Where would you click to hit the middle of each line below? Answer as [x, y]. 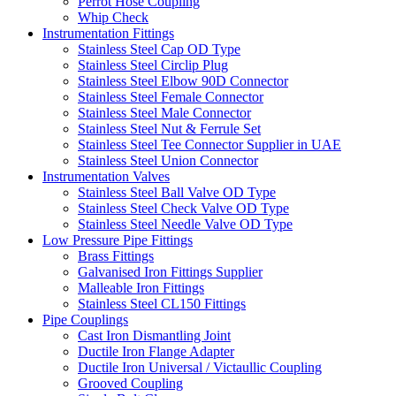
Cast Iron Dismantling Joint [154, 335]
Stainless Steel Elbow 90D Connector [183, 80]
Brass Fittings [116, 255]
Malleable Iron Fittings [141, 287]
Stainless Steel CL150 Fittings [162, 303]
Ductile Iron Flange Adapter [156, 351]
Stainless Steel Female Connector [171, 96]
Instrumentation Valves [106, 176]
